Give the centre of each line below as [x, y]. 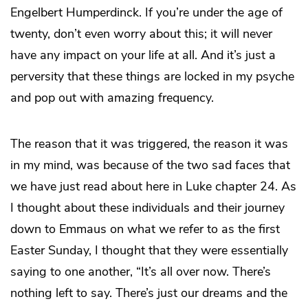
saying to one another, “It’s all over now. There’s [141, 271]
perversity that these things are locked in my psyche [152, 76]
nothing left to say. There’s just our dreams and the [149, 293]
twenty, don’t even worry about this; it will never [141, 33]
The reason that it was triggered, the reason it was [149, 143]
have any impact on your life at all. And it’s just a [143, 55]
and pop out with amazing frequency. [112, 97]
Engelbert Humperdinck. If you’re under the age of [146, 12]
